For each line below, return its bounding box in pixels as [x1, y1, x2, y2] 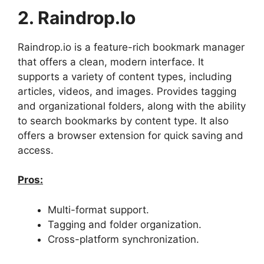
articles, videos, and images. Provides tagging [18, 85, 236, 97]
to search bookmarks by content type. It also [18, 114, 229, 127]
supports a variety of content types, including [18, 70, 232, 82]
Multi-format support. [48, 203, 149, 216]
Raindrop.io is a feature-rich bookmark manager [18, 41, 245, 53]
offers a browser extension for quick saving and [18, 129, 243, 141]
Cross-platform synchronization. [48, 233, 199, 245]
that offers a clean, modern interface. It [18, 55, 204, 68]
